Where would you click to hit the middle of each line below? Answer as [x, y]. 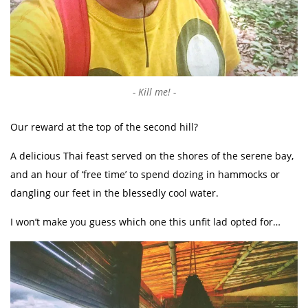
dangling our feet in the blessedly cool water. [114, 192]
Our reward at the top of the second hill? [104, 126]
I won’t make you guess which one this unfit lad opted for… [145, 221]
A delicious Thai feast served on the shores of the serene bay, [152, 155]
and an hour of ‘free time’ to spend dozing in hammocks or [145, 174]
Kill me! [154, 91]
